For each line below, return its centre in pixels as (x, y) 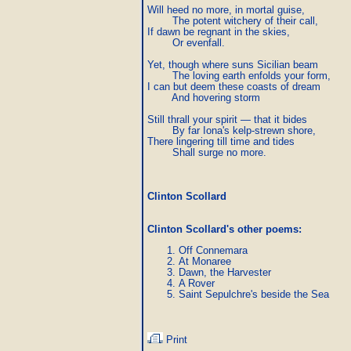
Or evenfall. (186, 43)
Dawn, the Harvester (225, 272)
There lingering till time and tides (221, 141)
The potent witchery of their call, (233, 21)
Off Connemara (213, 250)
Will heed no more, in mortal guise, (226, 10)
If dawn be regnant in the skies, (219, 32)
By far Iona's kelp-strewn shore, (232, 130)
